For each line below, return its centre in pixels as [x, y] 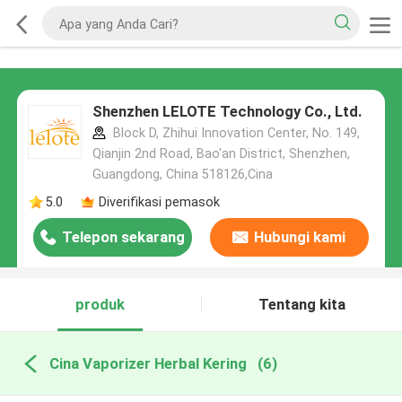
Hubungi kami [300, 237]
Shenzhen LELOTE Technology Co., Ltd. [227, 112]
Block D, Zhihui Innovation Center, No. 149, [234, 133]
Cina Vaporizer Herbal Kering [148, 363]
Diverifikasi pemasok [159, 201]
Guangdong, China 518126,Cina [182, 175]
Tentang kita [301, 305]
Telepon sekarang [124, 237]
